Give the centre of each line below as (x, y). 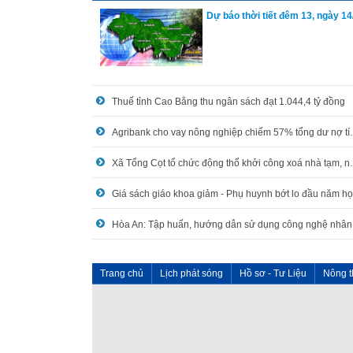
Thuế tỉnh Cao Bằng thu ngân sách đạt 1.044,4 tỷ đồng (229, 101)
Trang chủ (122, 273)
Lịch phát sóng (191, 273)
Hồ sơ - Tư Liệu (273, 273)
